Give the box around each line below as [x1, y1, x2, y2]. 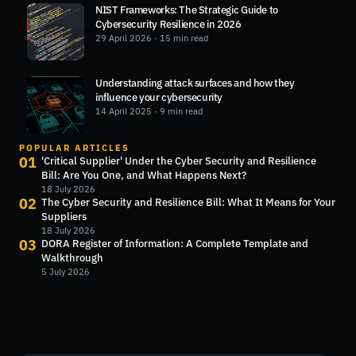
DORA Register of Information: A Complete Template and [41, 237, 308, 251]
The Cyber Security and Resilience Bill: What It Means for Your [41, 195, 335, 210]
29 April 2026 [95, 33, 152, 44]
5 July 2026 [41, 266, 90, 278]
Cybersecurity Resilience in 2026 [95, 17, 242, 32]
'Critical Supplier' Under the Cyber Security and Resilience [41, 154, 316, 168]
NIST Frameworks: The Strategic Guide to [95, 3, 278, 17]
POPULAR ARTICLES [19, 142, 130, 154]
